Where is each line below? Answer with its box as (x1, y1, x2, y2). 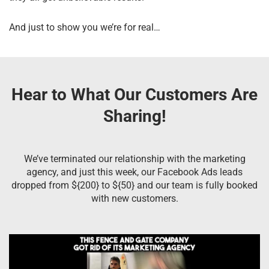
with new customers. (91, 192, 178, 204)
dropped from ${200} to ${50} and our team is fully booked (11, 179, 258, 191)
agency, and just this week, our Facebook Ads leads (26, 166, 243, 178)
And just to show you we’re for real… (9, 21, 163, 33)
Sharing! (103, 106, 166, 126)
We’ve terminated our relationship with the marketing (23, 153, 246, 165)
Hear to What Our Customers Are (11, 84, 258, 104)
